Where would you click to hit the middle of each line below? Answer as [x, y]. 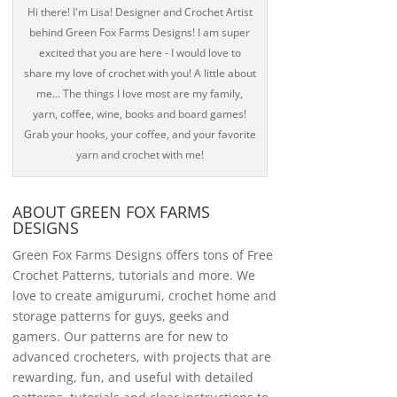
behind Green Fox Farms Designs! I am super [140, 32]
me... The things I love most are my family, [140, 93]
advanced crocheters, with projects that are [141, 357]
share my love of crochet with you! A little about [140, 73]
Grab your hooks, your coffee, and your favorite [140, 134]
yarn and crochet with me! [140, 155]
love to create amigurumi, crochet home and [144, 296]
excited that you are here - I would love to [140, 53]
